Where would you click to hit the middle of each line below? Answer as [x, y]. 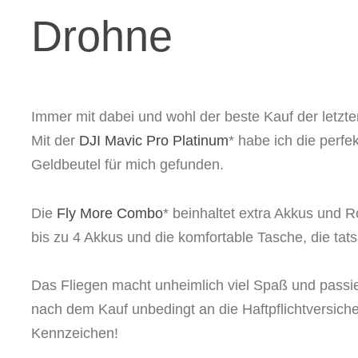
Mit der [55, 141]
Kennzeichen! [75, 334]
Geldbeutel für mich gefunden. [127, 165]
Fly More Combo [110, 213]
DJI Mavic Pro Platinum [154, 141]
